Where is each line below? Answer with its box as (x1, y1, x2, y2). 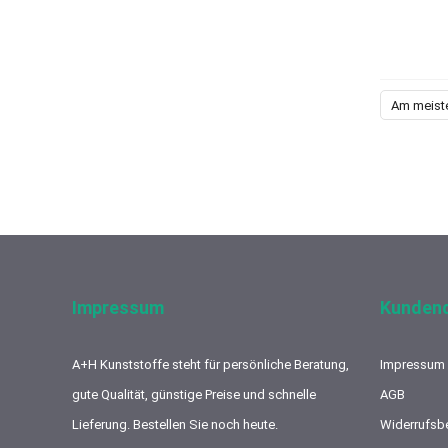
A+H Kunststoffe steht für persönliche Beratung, (72, 357, 349, 373)
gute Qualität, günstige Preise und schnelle (72, 387, 316, 403)
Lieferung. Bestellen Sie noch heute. (72, 417, 278, 433)
